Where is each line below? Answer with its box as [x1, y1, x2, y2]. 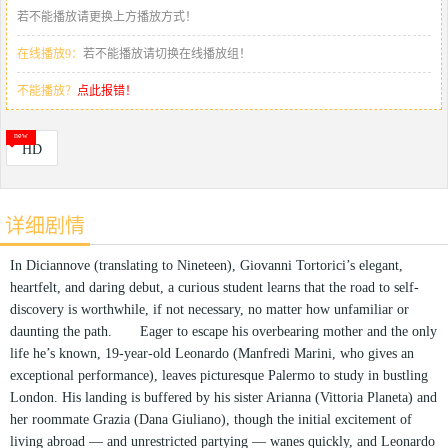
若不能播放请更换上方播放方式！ [17, 9, 197, 24]
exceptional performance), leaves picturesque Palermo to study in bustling [10, 367, 428, 383]
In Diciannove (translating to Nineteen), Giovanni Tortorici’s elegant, [10, 257, 403, 273]
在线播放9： [17, 46, 83, 61]
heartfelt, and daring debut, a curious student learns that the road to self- [10, 279, 419, 295]
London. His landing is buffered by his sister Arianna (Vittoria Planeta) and [10, 389, 437, 405]
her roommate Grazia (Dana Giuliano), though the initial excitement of [10, 411, 412, 427]
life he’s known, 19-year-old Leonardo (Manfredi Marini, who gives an [10, 345, 414, 361]
